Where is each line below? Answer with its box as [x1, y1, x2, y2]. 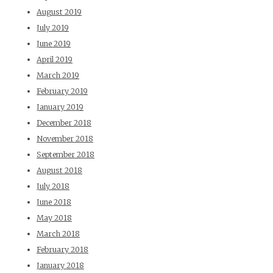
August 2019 [37, 7, 82, 17]
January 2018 [37, 261, 84, 271]
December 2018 [37, 118, 91, 128]
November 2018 [37, 134, 93, 144]
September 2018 [37, 150, 94, 160]
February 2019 [37, 87, 88, 96]
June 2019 [37, 39, 71, 49]
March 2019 [37, 71, 79, 80]
